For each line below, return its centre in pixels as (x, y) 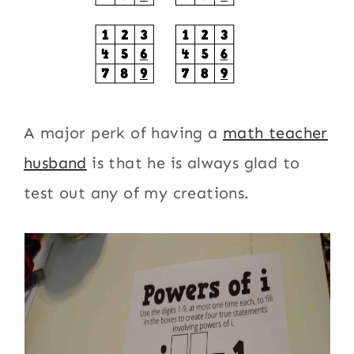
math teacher (275, 133)
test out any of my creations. (137, 193)
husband (55, 163)
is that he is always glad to (193, 163)
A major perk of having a (124, 133)
